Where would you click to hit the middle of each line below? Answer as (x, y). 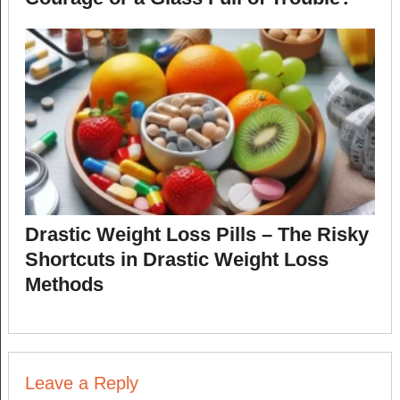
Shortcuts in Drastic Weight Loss (176, 260)
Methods (64, 285)
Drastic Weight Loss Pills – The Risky (196, 235)
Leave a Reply (81, 383)
